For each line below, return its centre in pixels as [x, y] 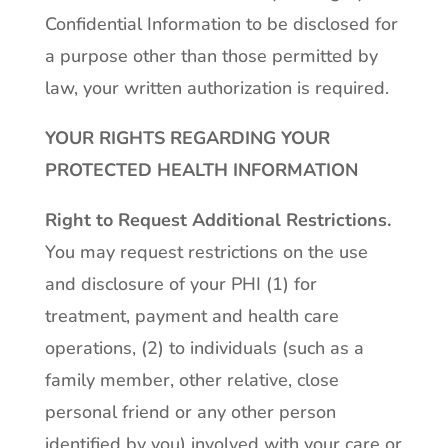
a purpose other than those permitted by [211, 56]
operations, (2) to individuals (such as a [204, 348]
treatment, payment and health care [191, 316]
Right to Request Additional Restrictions [215, 220]
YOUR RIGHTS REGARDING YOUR [187, 138]
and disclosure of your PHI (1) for [180, 284]
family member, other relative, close [191, 380]
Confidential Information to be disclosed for [221, 24]
